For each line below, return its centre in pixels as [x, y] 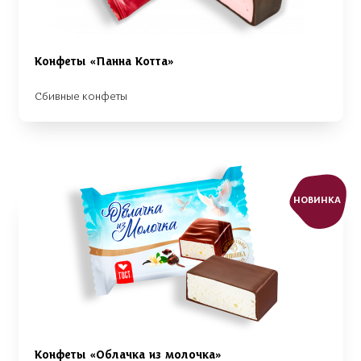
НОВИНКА [317, 200]
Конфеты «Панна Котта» [104, 62]
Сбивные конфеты [81, 97]
